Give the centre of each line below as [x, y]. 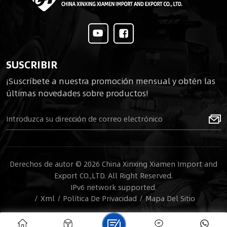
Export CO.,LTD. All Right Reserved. [113, 176]
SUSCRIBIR [32, 64]
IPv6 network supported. [113, 187]
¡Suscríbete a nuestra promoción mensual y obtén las [111, 81]
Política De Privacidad [100, 198]
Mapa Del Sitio [170, 198]
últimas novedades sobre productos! [77, 93]
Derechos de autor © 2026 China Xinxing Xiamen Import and [113, 164]
